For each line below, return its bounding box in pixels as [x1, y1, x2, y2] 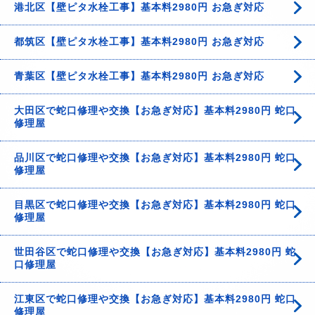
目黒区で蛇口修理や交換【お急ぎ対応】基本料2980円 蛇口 [14, 199, 296, 210]
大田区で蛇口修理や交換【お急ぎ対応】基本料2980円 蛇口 [14, 105, 296, 116]
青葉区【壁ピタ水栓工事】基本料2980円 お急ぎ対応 [14, 70, 264, 82]
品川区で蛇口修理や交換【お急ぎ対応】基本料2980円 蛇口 [14, 152, 296, 163]
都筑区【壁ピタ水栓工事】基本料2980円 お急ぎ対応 [14, 36, 264, 47]
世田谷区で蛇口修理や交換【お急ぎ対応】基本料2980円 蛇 [14, 246, 296, 257]
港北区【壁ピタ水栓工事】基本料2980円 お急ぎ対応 [14, 1, 264, 13]
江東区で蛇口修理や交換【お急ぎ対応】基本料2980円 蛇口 [14, 293, 296, 304]
